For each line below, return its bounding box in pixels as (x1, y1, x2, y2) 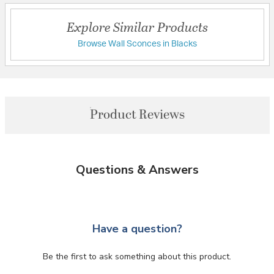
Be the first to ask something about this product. (43, 250, 231, 262)
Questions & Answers (75, 161, 199, 178)
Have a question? (92, 221, 182, 236)
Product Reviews (89, 105, 185, 125)
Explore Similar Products (66, 17, 208, 36)
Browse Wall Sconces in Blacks (77, 39, 197, 48)
